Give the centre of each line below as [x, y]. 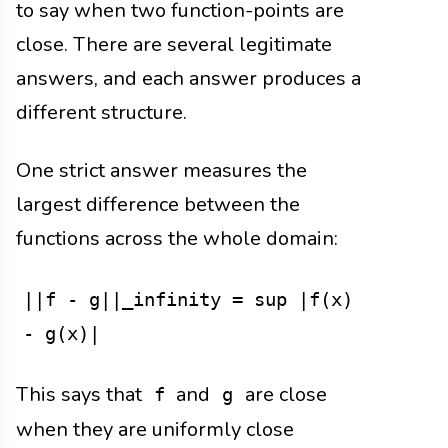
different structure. [101, 112]
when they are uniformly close [155, 430]
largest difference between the [158, 204]
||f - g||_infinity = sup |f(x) [187, 298]
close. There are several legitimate [174, 44]
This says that [81, 395]
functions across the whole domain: [177, 238]
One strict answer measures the [161, 170]
